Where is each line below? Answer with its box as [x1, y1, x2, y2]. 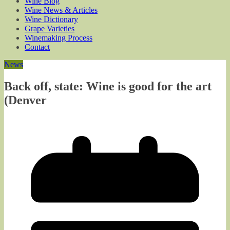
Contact [25, 43, 50, 51]
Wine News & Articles [25, 6, 98, 14]
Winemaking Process [25, 33, 92, 42]
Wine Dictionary [25, 15, 78, 24]
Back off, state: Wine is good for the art [4, 79, 212, 93]
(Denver [4, 93, 47, 107]
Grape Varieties [25, 24, 74, 33]
